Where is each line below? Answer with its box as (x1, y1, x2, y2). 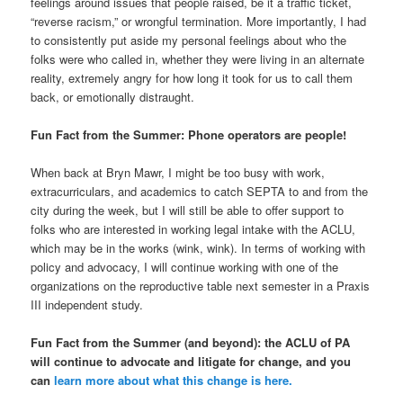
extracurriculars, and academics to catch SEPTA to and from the (31, 183, 369, 201)
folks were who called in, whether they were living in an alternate (31, 49, 365, 67)
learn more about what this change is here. (50, 372, 293, 390)
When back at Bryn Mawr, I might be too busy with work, (31, 164, 326, 182)
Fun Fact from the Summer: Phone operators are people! (31, 125, 347, 143)
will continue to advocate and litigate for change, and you (31, 353, 352, 371)
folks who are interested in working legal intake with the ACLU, (31, 220, 356, 238)
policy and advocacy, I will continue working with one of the (31, 258, 339, 276)
